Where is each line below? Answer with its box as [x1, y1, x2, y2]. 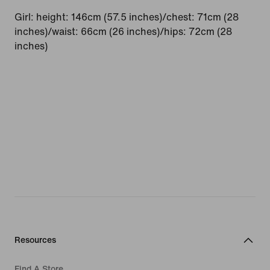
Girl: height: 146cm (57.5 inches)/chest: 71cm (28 [14, 10, 239, 24]
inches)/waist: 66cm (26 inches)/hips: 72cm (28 [14, 24, 232, 39]
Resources [14, 233, 56, 246]
